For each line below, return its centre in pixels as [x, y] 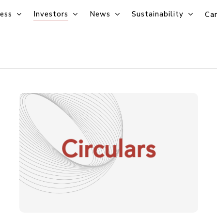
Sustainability [158, 14]
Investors [51, 14]
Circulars [109, 151]
